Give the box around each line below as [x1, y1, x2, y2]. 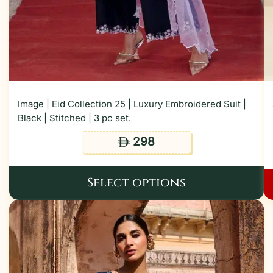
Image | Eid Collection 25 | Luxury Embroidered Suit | [18, 98, 246, 110]
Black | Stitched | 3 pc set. [18, 112, 131, 124]
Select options [87, 174, 186, 191]
